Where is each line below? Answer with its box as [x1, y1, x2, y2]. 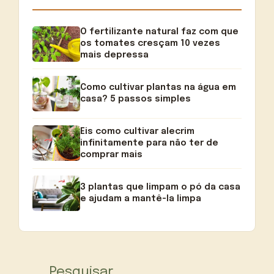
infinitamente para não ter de [80, 138, 219, 147]
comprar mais [80, 150, 143, 159]
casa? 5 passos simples [80, 94, 191, 103]
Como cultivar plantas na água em [80, 83, 237, 92]
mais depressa [80, 51, 149, 60]
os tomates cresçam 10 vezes [80, 39, 221, 48]
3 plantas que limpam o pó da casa [80, 182, 241, 191]
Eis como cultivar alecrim [80, 127, 195, 136]
